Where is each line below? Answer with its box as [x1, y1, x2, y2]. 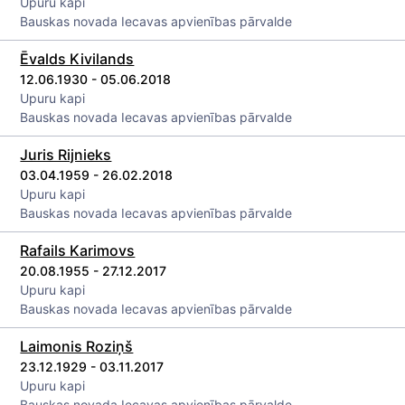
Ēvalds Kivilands [20, 50, 135, 68]
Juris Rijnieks [20, 146, 112, 164]
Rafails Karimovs [20, 241, 136, 259]
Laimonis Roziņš [20, 337, 134, 355]
